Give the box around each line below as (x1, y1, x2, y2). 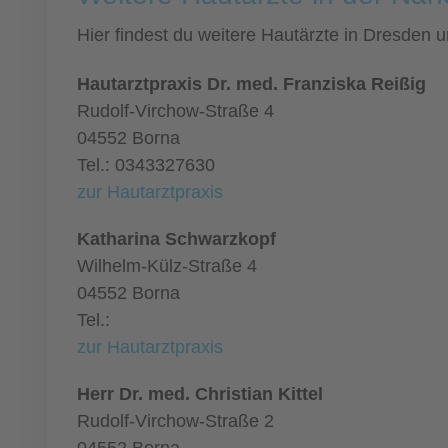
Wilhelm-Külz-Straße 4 (77, 256, 257, 276)
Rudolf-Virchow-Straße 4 (77, 101, 274, 121)
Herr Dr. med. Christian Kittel (77, 384, 323, 404)
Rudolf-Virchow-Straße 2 (77, 411, 274, 431)
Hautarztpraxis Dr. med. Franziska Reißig (77, 74, 426, 94)
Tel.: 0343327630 (77, 155, 215, 175)
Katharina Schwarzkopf (77, 229, 276, 249)
